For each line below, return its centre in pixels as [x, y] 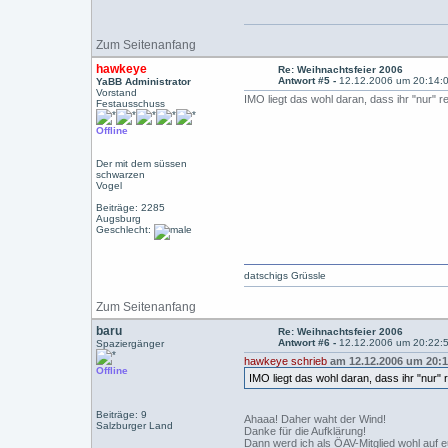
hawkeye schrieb [286, 361]
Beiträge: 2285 [131, 207]
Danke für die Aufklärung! [305, 431]
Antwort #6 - [309, 342]
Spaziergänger [130, 343]
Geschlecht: [125, 229]
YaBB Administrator [144, 81]
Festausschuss [131, 103]
